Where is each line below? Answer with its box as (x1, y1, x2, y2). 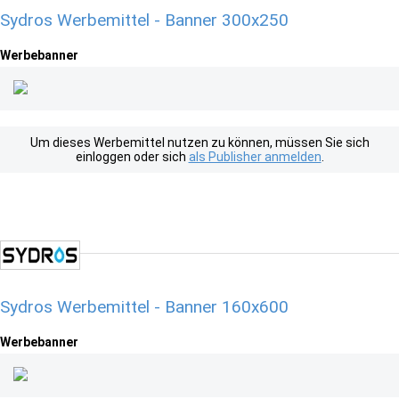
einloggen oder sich (75, 150, 189, 164)
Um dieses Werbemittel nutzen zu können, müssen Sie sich (29, 135, 370, 150)
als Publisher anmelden (188, 150, 322, 164)
